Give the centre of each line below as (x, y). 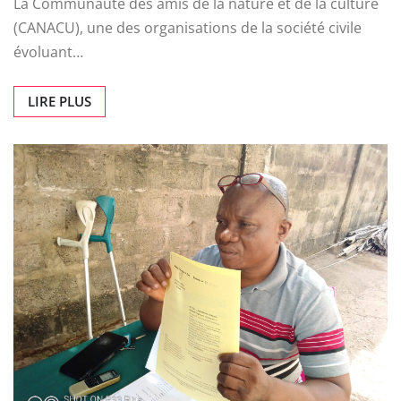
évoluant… (48, 52)
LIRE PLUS (60, 102)
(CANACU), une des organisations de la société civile (188, 28)
